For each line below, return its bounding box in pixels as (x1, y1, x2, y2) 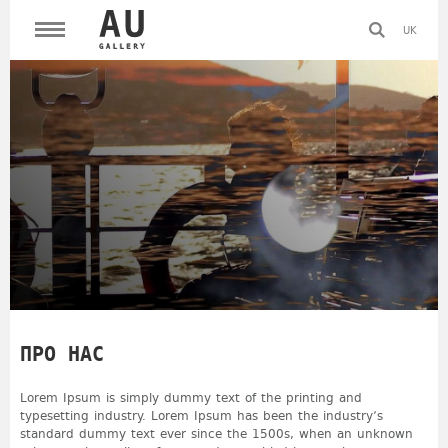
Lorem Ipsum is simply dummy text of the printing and (20, 387, 362, 408)
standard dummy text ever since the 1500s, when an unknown (20, 423, 413, 444)
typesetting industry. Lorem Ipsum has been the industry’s (20, 405, 383, 426)
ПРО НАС (20, 340, 104, 369)
